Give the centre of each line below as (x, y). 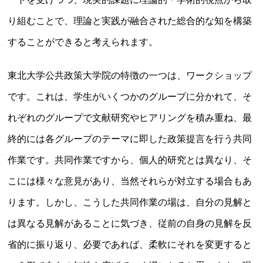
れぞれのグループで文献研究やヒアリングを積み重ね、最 (130, 117)
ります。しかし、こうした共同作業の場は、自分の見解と (130, 202)
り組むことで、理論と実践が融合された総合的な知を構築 (130, 21)
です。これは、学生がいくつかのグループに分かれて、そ (130, 96)
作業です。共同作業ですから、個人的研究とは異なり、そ (130, 160)
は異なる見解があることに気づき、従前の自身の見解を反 (130, 223)
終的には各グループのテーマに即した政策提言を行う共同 (130, 139)
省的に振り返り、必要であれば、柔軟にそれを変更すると (130, 244)
